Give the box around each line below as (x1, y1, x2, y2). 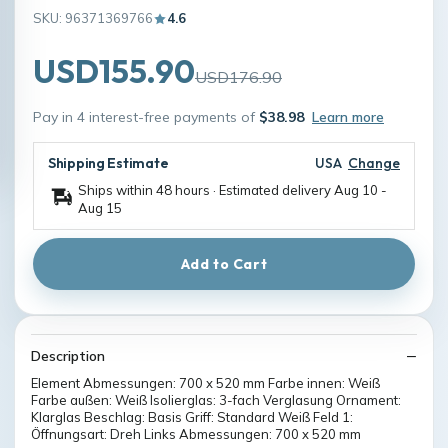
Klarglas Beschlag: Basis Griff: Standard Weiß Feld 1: (31, 409, 353, 425)
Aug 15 (78, 200, 122, 216)
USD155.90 (33, 51, 195, 91)
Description (31, 347, 105, 365)
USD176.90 (195, 67, 282, 87)
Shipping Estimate (48, 154, 169, 172)
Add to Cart (180, 255, 268, 273)
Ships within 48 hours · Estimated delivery (78, 182, 334, 198)
